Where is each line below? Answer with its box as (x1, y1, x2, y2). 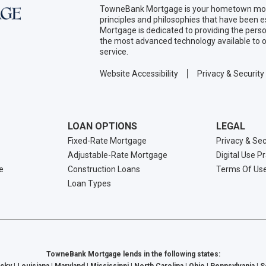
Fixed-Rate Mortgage (68, 136, 147, 145)
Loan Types (68, 179, 112, 188)
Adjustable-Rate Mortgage (68, 150, 168, 160)
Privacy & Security (197, 69, 264, 78)
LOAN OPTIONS (68, 121, 138, 132)
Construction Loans (68, 164, 141, 174)
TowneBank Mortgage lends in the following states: (46, 250, 220, 258)
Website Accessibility (100, 69, 178, 78)
